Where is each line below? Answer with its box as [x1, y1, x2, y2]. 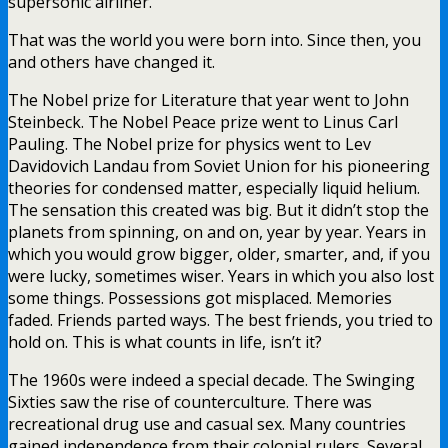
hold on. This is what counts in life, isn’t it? [8, 330, 322, 353]
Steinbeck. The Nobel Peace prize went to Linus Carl [8, 110, 398, 133]
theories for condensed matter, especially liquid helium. [8, 176, 420, 199]
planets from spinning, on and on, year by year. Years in [8, 220, 426, 243]
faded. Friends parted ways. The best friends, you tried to [8, 308, 433, 331]
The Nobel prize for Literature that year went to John [8, 88, 409, 111]
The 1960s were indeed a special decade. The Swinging [8, 368, 415, 391]
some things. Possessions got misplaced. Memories [8, 286, 392, 309]
